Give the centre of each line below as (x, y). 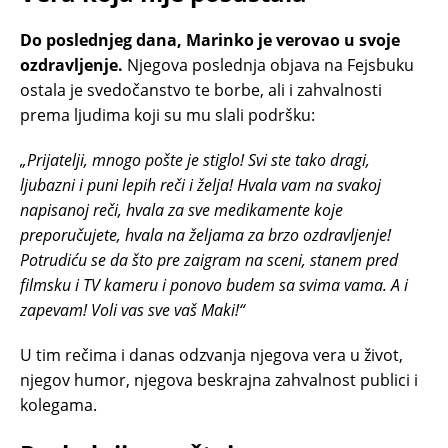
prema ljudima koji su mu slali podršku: (167, 114)
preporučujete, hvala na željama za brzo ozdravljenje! (205, 234)
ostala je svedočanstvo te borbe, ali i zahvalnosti (201, 89)
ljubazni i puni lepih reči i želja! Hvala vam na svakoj (200, 184)
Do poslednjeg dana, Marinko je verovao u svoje (210, 39)
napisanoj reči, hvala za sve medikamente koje (181, 209)
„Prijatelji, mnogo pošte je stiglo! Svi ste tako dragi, (195, 159)
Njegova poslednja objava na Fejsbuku (268, 64)
